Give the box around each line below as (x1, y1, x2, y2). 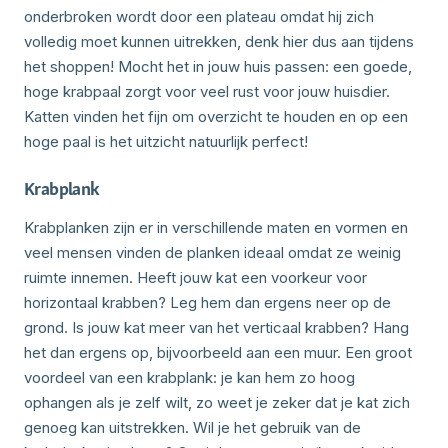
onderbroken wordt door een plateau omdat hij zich (24, 6, 374, 26)
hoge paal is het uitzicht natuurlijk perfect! (24, 131, 308, 151)
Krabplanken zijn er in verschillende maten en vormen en (24, 217, 408, 237)
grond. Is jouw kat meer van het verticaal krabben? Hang (24, 317, 409, 337)
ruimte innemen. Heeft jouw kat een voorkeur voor (24, 267, 367, 287)
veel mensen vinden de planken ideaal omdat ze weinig (24, 242, 401, 262)
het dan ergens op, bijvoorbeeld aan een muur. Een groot (24, 342, 412, 362)
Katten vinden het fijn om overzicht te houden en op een (24, 106, 408, 126)
